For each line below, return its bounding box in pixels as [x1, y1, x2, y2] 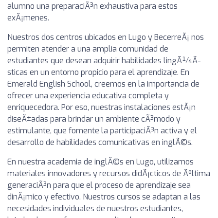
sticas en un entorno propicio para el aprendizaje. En [7, 67, 189, 77]
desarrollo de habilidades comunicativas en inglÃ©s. [7, 137, 193, 147]
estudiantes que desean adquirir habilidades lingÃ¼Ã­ [7, 55, 201, 66]
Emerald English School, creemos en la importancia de [7, 79, 200, 89]
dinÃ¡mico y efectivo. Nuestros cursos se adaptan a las [7, 192, 200, 202]
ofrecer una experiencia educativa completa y [7, 91, 169, 101]
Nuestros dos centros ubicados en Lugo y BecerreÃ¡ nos [7, 32, 204, 42]
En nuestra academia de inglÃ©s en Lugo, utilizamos [7, 157, 194, 167]
